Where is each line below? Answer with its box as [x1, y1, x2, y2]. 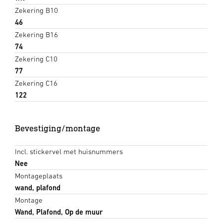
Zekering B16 [15, 30, 58, 39]
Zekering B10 [15, 5, 58, 14]
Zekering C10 [15, 54, 57, 63]
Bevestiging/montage [15, 122, 100, 133]
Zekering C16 [15, 78, 57, 87]
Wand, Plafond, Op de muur [15, 207, 103, 216]
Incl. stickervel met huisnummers [15, 147, 123, 156]
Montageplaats [15, 171, 62, 180]
